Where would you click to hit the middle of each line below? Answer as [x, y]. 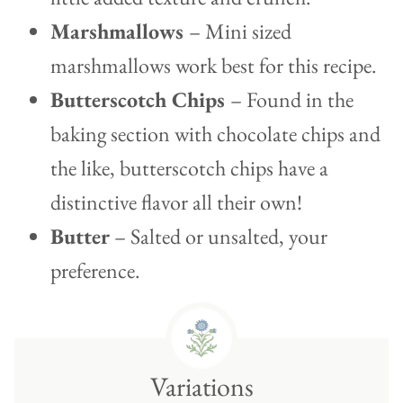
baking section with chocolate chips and [215, 134]
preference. [95, 271]
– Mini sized [240, 31]
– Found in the [292, 100]
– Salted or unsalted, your [219, 237]
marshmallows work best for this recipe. [214, 66]
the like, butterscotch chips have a [189, 168]
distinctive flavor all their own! [176, 202]
